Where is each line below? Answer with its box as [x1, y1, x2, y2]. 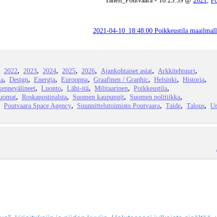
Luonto [41, 84, 62, 93]
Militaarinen [94, 84, 128, 93]
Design [9, 76, 29, 84]
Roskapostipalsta [22, 93, 67, 101]
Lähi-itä [67, 84, 89, 93]
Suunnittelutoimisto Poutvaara [77, 102, 160, 110]
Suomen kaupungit [73, 93, 124, 101]
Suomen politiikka [130, 93, 181, 101]
